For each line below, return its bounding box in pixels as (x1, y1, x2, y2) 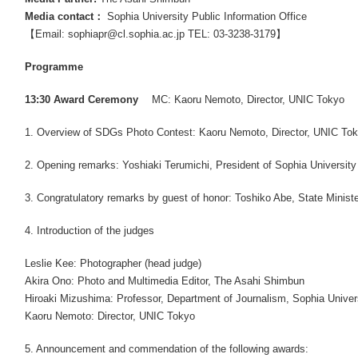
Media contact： (25, 10, 104, 22)
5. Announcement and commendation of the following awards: (25, 343, 308, 355)
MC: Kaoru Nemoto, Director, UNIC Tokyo (138, 93, 344, 105)
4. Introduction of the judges (25, 225, 154, 237)
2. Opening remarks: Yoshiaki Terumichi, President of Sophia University (25, 159, 356, 171)
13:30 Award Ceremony (25, 93, 138, 105)
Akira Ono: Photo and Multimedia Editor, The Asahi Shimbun (25, 275, 304, 287)
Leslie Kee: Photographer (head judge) (25, 257, 201, 269)
